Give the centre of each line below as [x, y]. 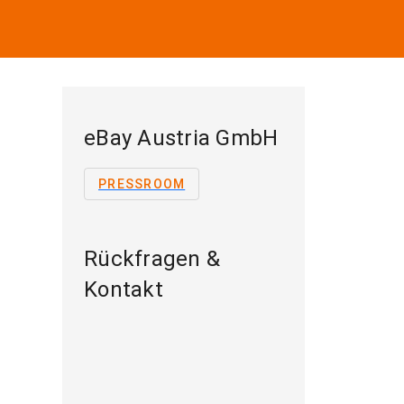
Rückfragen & [152, 259]
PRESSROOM [142, 184]
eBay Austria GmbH [181, 138]
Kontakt [124, 289]
